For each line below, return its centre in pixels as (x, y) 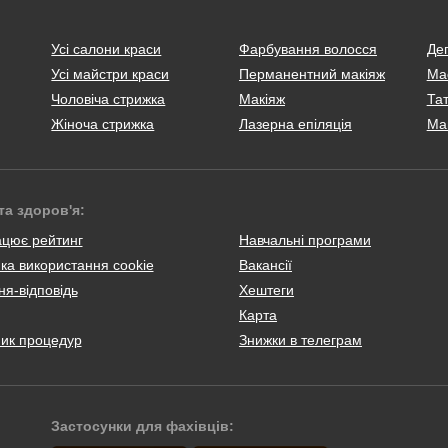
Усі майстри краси (110, 73)
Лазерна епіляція (295, 123)
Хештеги (266, 289)
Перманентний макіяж (311, 73)
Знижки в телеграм (300, 339)
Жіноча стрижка (103, 123)
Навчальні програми (305, 239)
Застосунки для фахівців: (143, 425)
